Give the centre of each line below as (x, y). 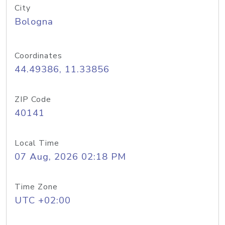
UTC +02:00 (43, 200)
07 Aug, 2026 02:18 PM (70, 157)
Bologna (34, 22)
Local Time (37, 143)
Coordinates (38, 56)
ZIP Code (33, 99)
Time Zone (36, 187)
